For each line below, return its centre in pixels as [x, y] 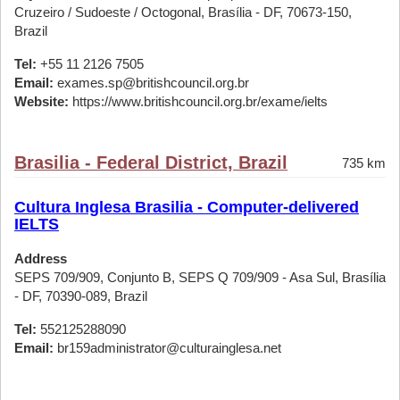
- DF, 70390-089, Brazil [81, 296]
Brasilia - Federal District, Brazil [151, 162]
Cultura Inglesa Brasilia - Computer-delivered [187, 207]
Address [41, 258]
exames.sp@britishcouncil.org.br [151, 83]
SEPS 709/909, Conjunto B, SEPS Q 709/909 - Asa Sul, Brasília [200, 277]
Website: [42, 101]
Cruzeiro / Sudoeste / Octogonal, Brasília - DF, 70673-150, [183, 12]
